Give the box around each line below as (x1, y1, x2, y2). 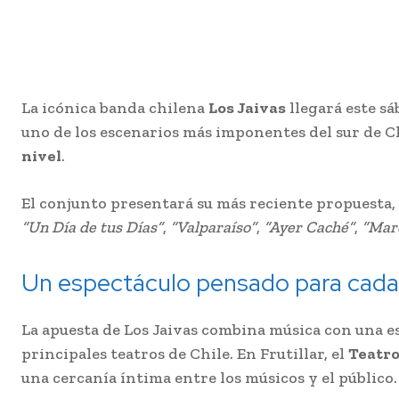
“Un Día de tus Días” (21, 217, 163, 238)
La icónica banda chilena (21, 98, 208, 118)
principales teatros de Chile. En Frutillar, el (21, 344, 348, 364)
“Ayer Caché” (264, 217, 354, 238)
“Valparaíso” (170, 217, 256, 238)
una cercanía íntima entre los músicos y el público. (21, 368, 397, 388)
